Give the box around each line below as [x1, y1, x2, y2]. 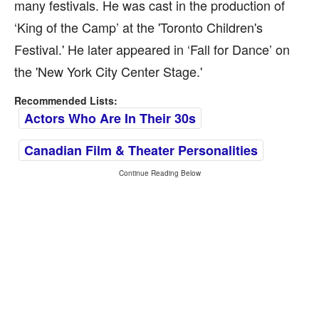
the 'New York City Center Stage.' [14, 62, 202, 80]
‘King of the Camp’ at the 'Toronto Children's [14, 18, 263, 36]
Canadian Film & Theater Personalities [24, 141, 258, 159]
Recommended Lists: [14, 93, 117, 108]
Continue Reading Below [118, 168, 201, 178]
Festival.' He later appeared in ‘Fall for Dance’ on [14, 40, 290, 58]
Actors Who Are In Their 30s [24, 109, 196, 127]
